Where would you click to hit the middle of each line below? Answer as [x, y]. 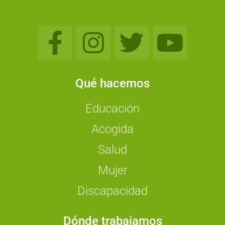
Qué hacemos [113, 83]
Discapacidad [113, 191]
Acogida [113, 129]
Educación [113, 108]
